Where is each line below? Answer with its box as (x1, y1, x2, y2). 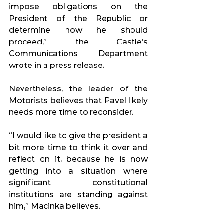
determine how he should (9, 25, 148, 35)
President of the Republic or (9, 14, 148, 23)
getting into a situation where (9, 166, 148, 176)
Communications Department (9, 49, 148, 59)
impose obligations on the (9, 2, 148, 12)
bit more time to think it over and (9, 143, 148, 153)
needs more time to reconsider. (9, 108, 133, 117)
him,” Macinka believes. (9, 201, 100, 211)
